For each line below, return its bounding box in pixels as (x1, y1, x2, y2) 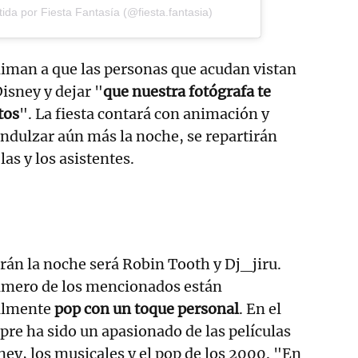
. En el (239, 300, 281, 319)
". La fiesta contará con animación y (19, 105, 269, 124)
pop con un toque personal (54, 300, 239, 319)
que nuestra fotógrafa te (103, 82, 271, 101)
